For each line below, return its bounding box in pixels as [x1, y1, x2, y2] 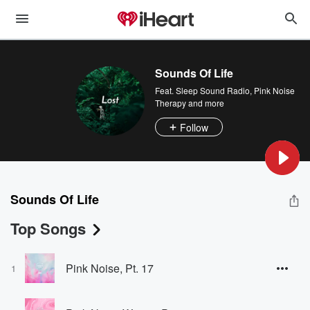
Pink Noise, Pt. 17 [66, 259, 154, 276]
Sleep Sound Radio [176, 84, 250, 96]
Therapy [155, 97, 186, 109]
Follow [180, 120, 208, 134]
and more [186, 97, 224, 109]
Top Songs [10, 217, 86, 239]
